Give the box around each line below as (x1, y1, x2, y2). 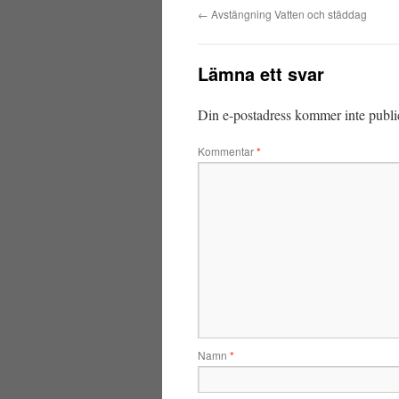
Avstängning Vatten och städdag (208, 6, 367, 21)
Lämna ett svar (198, 61, 324, 86)
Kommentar (198, 143, 256, 159)
